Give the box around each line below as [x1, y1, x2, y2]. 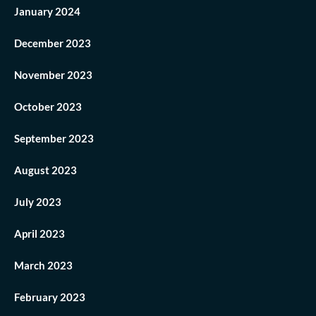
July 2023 [14, 195, 61, 209]
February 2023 [14, 291, 85, 304]
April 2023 [14, 227, 65, 241]
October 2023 [14, 100, 82, 114]
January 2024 [14, 5, 80, 18]
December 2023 [14, 37, 91, 50]
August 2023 [14, 164, 77, 177]
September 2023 [14, 132, 94, 145]
